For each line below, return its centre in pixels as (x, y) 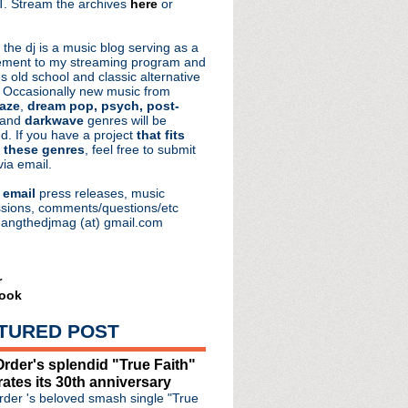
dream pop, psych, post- (103, 106)
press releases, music (100, 193)
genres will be (125, 120)
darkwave (54, 120)
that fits (161, 135)
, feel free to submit (140, 149)
